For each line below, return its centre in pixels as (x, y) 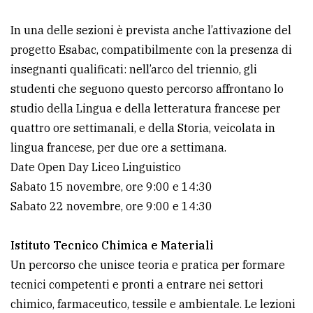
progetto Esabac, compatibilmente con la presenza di (151, 49)
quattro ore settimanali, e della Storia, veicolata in (143, 128)
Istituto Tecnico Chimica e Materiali (112, 245)
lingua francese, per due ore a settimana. (118, 147)
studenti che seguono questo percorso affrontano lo (147, 88)
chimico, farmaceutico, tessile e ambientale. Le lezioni (153, 304)
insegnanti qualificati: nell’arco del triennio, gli (134, 69)
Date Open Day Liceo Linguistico (96, 167)
